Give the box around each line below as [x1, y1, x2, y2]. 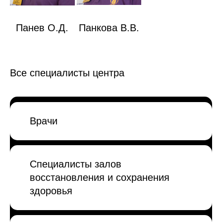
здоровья [30, 185, 72, 196]
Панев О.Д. [16, 22, 69, 34]
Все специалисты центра [10, 67, 124, 79]
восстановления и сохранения [30, 171, 169, 183]
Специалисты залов [30, 158, 121, 169]
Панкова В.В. [78, 22, 139, 34]
